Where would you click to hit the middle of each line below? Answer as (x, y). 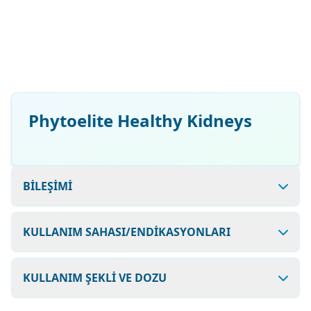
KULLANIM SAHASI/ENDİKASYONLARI (127, 232)
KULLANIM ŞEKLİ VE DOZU (95, 278)
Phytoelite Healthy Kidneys (140, 120)
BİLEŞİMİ (48, 186)
